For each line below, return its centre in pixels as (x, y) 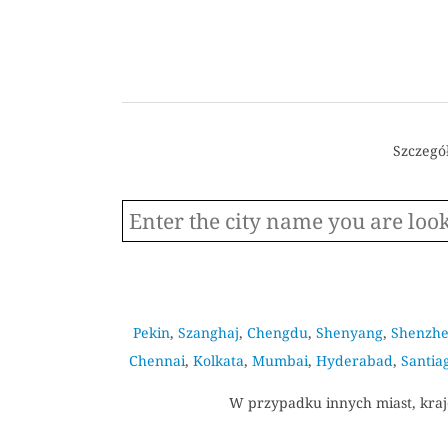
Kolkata (218, 360)
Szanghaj (208, 332)
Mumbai (279, 360)
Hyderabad (354, 360)
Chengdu (277, 332)
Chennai (156, 360)
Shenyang (349, 332)
